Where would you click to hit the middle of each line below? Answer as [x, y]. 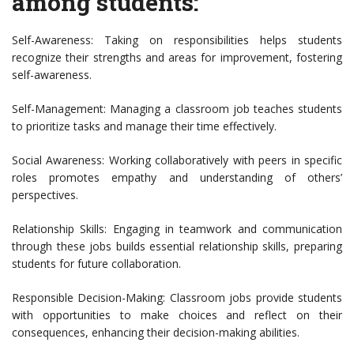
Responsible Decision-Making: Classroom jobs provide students [177, 298]
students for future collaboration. [96, 264]
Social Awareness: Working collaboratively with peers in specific [177, 160]
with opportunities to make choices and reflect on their [177, 315]
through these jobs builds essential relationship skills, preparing [177, 247]
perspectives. [45, 195]
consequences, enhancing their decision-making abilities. [156, 333]
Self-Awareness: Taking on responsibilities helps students [177, 40]
